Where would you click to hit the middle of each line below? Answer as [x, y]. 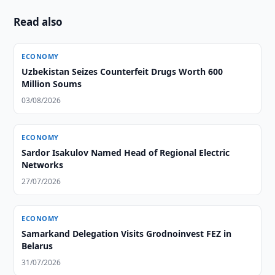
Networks [43, 165]
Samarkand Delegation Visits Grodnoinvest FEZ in [127, 234]
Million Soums [52, 84]
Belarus [37, 246]
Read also [38, 22]
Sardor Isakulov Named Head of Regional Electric [126, 153]
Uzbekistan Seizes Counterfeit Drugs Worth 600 [122, 72]
